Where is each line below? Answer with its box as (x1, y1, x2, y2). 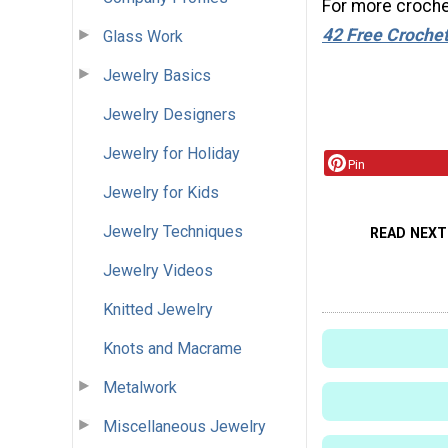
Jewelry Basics (103, 65, 211, 85)
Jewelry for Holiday (103, 143, 240, 163)
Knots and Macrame (103, 338, 242, 358)
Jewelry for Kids (103, 182, 219, 202)
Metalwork (103, 377, 177, 397)
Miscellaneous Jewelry (103, 416, 266, 436)
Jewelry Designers (103, 104, 236, 124)
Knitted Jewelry (103, 299, 213, 319)
